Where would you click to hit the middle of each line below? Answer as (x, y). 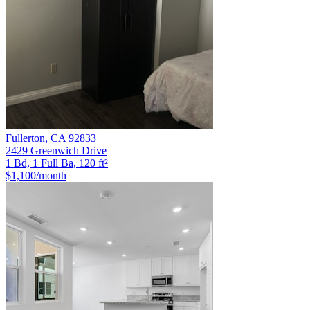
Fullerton (25, 138)
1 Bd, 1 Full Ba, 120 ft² (57, 163)
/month (51, 175)
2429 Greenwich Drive (56, 150)
